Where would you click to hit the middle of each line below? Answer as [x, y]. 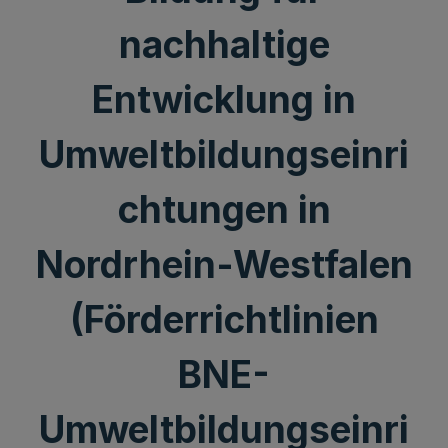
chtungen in [224, 209]
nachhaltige [224, 44]
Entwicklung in [224, 99]
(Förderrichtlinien [224, 319]
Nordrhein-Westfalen [224, 264]
